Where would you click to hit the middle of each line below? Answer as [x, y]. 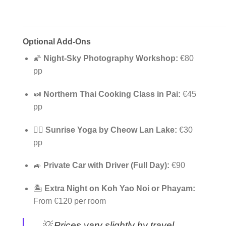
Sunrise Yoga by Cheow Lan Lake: [111, 130]
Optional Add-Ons [57, 42]
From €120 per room [69, 201]
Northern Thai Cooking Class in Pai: [112, 94]
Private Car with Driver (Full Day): [106, 165]
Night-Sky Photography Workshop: [110, 59]
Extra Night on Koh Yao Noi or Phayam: [120, 189]
